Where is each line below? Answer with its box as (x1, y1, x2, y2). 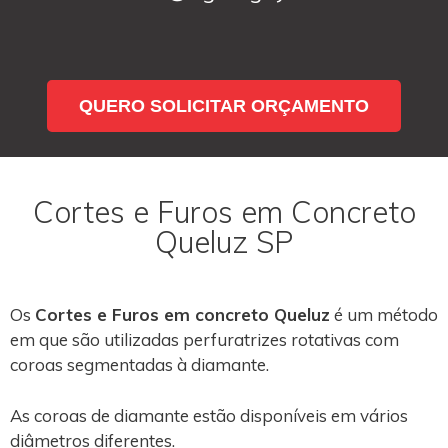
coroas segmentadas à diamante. (10, 354, 269, 375)
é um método (330, 304, 438, 325)
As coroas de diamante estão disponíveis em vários (10, 404, 408, 426)
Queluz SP (155, 223, 293, 261)
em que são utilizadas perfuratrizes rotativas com (10, 329, 399, 350)
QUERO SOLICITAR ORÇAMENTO (79, 96, 369, 116)
